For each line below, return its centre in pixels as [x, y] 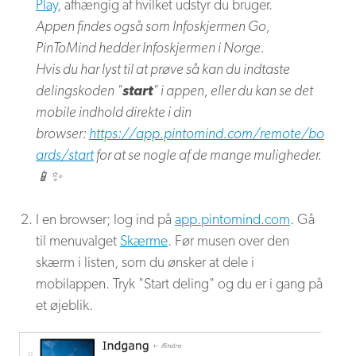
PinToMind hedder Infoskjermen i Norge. [150, 48]
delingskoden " [79, 91]
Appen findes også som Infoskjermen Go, [153, 26]
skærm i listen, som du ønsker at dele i [145, 262]
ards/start [65, 155]
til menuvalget [78, 241]
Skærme [144, 241]
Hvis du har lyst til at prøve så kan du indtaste [163, 69]
